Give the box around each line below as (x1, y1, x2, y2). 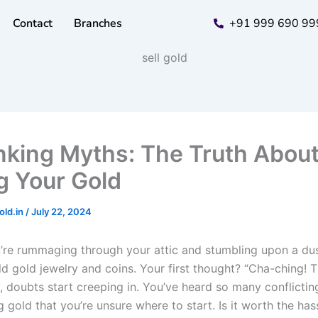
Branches (73, 16, 122, 31)
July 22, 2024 (31, 205, 92, 217)
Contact (12, 16, 53, 31)
